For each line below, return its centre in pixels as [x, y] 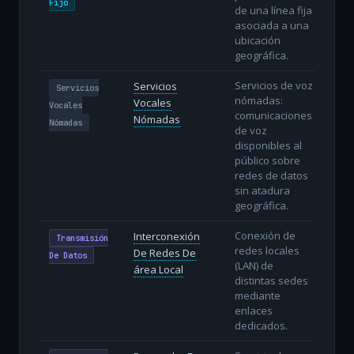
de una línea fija [273, 10]
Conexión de [265, 235]
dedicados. [261, 325]
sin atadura [262, 190]
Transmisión [82, 237]
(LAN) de [254, 265]
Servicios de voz [273, 85]
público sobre [267, 160]
